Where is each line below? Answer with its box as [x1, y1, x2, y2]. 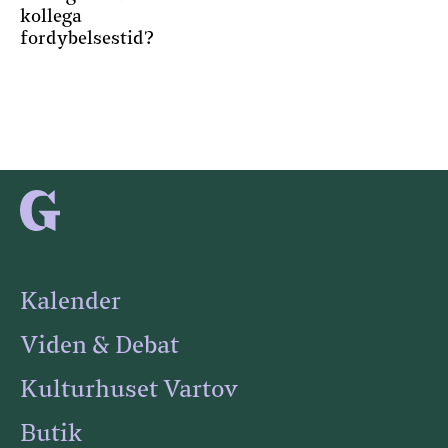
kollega [20, 7, 82, 26]
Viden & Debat [20, 334, 179, 358]
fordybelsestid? [20, 29, 154, 48]
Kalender [20, 290, 121, 314]
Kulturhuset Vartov [20, 378, 238, 402]
